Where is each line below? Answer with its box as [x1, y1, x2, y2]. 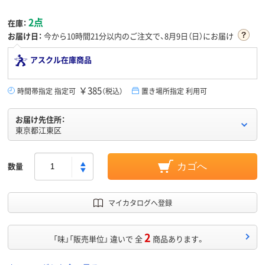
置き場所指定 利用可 [141, 86, 207, 96]
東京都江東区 [15, 124, 62, 136]
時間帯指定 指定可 [17, 86, 76, 96]
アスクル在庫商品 [30, 54, 92, 66]
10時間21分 [67, 30, 106, 42]
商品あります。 [152, 233, 205, 245]
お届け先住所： [15, 114, 65, 125]
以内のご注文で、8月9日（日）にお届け [106, 30, 234, 42]
